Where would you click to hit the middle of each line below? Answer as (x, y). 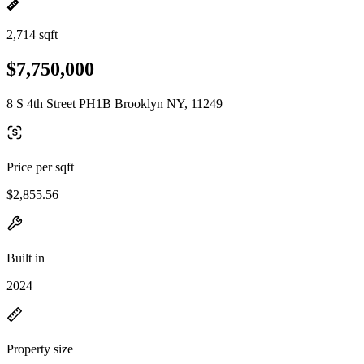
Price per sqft (40, 167)
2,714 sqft (32, 35)
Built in (26, 258)
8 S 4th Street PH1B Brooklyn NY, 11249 (115, 103)
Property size (40, 349)
